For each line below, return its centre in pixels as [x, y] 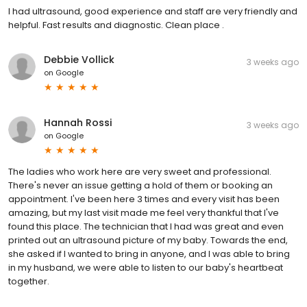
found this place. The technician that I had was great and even [146, 226]
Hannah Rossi [78, 122]
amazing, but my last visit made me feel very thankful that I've [144, 212]
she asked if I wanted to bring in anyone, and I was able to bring [149, 254]
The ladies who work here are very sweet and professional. [140, 171]
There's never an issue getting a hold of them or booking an [140, 185]
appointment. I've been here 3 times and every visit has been [144, 199]
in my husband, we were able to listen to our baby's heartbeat [146, 267]
